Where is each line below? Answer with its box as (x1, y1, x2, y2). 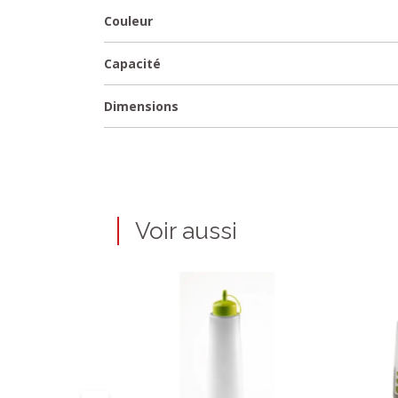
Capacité (104, 55, 161, 72)
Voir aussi (135, 218, 237, 244)
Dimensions (104, 98, 179, 115)
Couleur (104, 12, 153, 29)
